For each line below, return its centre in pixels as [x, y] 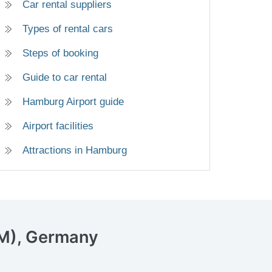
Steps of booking [60, 53]
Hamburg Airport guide [73, 101]
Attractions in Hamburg [75, 150]
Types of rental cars [68, 29]
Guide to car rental [65, 77]
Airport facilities [58, 126]
